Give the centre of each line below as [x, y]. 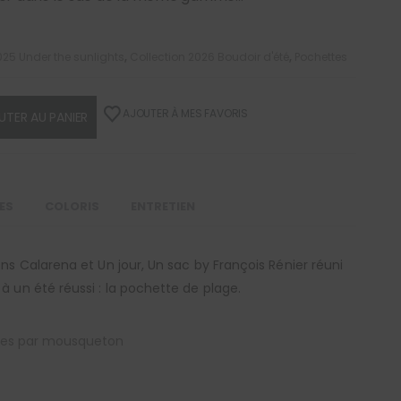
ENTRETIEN [163, 206]
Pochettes [321, 56]
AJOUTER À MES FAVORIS [185, 114]
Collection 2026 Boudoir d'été [209, 56]
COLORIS [72, 206]
